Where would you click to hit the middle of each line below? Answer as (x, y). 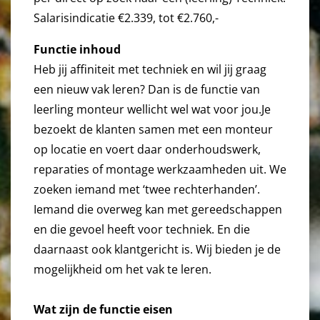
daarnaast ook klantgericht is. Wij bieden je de (157, 250)
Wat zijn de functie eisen (103, 310)
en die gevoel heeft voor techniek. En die (142, 230)
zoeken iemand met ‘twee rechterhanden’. (147, 190)
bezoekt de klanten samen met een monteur (153, 130)
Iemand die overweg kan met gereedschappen (158, 210)
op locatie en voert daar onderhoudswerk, (147, 150)
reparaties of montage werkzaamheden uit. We (160, 170)
